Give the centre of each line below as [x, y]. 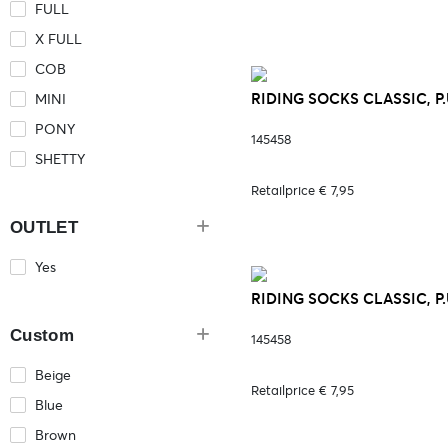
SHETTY [60, 159]
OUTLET [44, 227]
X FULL [58, 39]
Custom [42, 335]
